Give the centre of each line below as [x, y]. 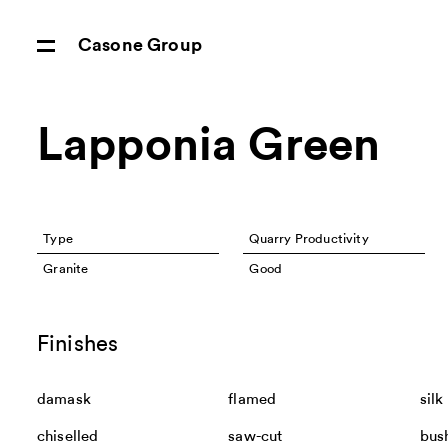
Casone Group [139, 45]
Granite [66, 268]
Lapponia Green [208, 145]
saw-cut [255, 437]
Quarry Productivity [309, 238]
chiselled [67, 437]
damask [63, 400]
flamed [252, 400]
